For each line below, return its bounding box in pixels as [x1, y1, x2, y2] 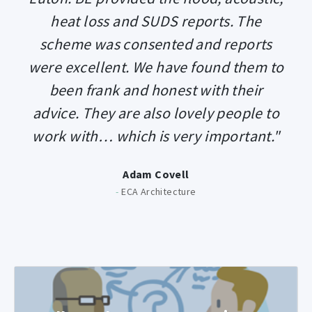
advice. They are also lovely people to [32, 102, 280, 123]
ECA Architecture [118, 185, 196, 198]
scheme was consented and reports [40, 33, 272, 54]
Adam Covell [123, 166, 189, 181]
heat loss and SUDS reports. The [50, 10, 262, 31]
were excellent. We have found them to [28, 56, 284, 77]
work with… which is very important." [32, 125, 280, 146]
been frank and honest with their [49, 79, 263, 100]
